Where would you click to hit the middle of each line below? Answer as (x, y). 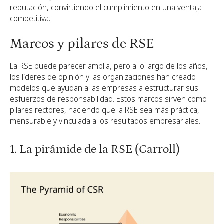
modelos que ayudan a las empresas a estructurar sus (104, 88)
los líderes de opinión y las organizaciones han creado (103, 77)
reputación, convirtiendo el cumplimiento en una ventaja (106, 7)
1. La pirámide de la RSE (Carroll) (95, 149)
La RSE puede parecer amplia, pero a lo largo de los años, (109, 66)
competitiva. (30, 18)
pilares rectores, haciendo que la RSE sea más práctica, (105, 110)
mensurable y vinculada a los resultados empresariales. (105, 121)
